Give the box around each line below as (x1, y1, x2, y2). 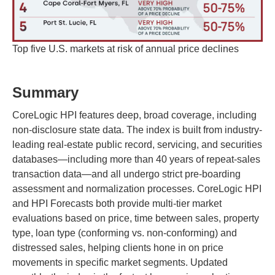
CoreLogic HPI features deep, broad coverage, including (12, 109, 257, 120)
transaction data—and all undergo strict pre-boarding (12, 168, 241, 179)
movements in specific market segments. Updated (12, 257, 228, 268)
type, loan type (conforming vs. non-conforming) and (12, 227, 237, 238)
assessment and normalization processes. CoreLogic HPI (12, 183, 261, 194)
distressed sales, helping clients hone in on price (12, 242, 223, 253)
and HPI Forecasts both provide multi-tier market (12, 198, 222, 209)
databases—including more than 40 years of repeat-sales (12, 153, 260, 165)
